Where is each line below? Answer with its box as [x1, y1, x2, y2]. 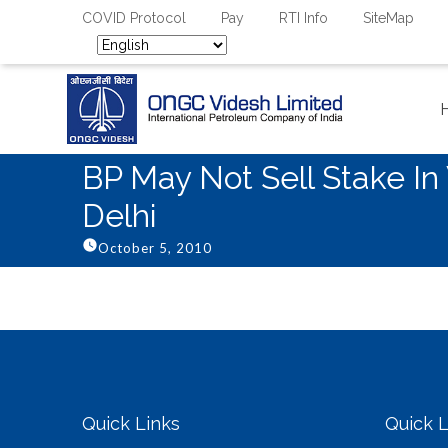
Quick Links [82, 413, 180, 434]
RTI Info [279, 10, 328, 26]
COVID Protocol [82, 10, 186, 26]
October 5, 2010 [98, 240, 212, 256]
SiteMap [363, 10, 414, 26]
